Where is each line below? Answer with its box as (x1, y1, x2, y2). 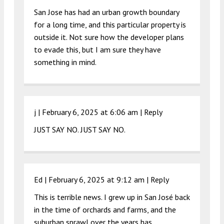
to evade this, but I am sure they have (34, 44, 161, 54)
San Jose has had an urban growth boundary (34, 6, 179, 17)
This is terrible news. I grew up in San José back (34, 191, 190, 202)
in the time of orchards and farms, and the (34, 204, 176, 214)
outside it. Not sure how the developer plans (34, 31, 184, 42)
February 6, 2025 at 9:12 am (48, 174, 144, 184)
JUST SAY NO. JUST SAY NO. (34, 124, 125, 134)
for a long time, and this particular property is (34, 19, 186, 29)
